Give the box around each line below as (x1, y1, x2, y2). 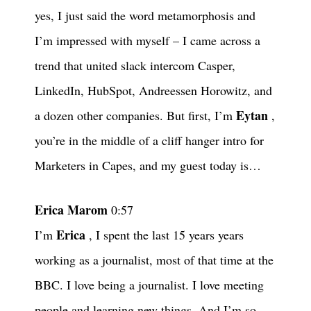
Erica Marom (35, 201, 108, 219)
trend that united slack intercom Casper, (35, 57, 235, 74)
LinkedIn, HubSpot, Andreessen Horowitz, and (35, 82, 272, 99)
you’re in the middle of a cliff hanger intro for (35, 132, 264, 149)
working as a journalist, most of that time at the (35, 251, 274, 269)
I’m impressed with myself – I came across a (35, 32, 260, 49)
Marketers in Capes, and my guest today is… (35, 157, 261, 174)
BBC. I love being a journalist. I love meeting (35, 276, 264, 294)
